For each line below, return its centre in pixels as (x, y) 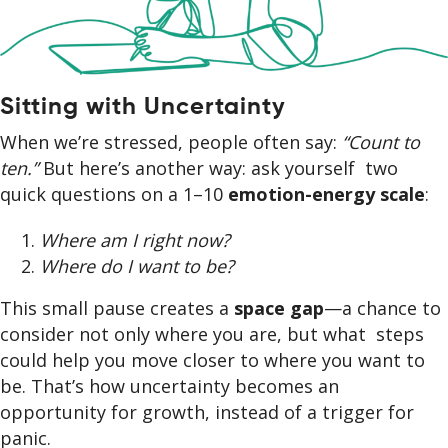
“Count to (381, 142)
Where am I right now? (140, 240)
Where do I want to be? (137, 266)
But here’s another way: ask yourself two (220, 168)
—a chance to (382, 308)
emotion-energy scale (326, 194)
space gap (279, 308)
